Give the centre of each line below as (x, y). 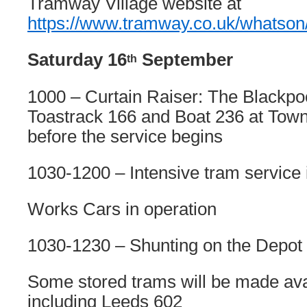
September (185, 60)
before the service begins (125, 136)
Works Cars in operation (122, 209)
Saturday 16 (77, 60)
